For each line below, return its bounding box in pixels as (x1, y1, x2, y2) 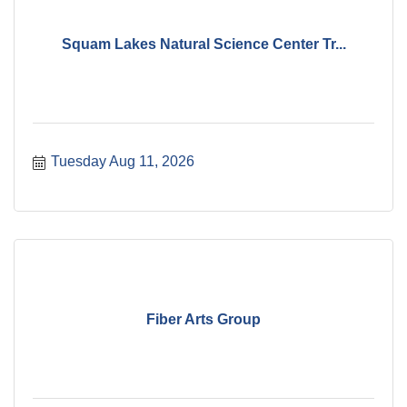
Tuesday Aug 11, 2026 (51, 154, 194, 170)
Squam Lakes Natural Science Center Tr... (61, 35, 346, 52)
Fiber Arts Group (146, 311, 261, 327)
